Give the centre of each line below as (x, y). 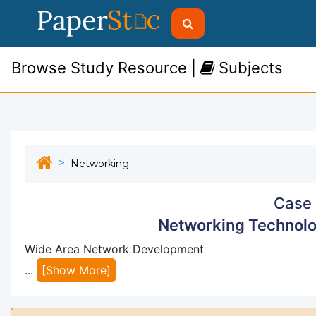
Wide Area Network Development (116, 249)
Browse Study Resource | (106, 68)
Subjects (249, 68)
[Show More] (76, 270)
